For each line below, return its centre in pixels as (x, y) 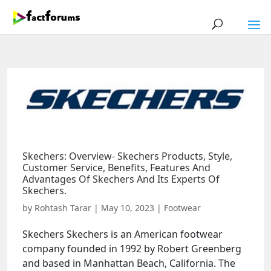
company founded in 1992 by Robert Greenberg (132, 248)
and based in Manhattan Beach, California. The (129, 263)
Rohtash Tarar (63, 207)
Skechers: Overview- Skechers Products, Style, (127, 156)
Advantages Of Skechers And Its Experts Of (121, 179)
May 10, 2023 (128, 207)
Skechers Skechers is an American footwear (122, 234)
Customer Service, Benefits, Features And (116, 167)
